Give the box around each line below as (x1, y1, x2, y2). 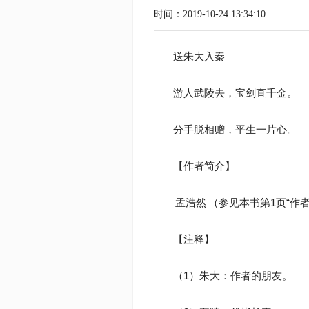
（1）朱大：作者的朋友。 (173, 270, 292, 281)
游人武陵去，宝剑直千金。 (173, 87, 297, 99)
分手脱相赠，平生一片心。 (173, 123, 297, 135)
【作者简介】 (173, 160, 235, 172)
